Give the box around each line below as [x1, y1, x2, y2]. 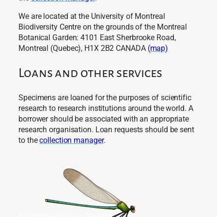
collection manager [39, 135, 104, 145]
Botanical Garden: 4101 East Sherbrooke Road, [18, 33, 176, 43]
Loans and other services [18, 65, 162, 80]
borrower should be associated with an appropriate [18, 114, 189, 124]
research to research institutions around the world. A [18, 103, 193, 113]
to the [18, 135, 40, 145]
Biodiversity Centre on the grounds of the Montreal [18, 22, 187, 32]
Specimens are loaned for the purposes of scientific [18, 93, 191, 102]
